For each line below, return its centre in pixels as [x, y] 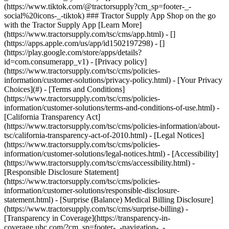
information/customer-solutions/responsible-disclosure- [92, 190]
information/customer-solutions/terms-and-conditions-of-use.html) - [112, 108]
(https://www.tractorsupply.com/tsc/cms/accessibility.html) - [99, 163]
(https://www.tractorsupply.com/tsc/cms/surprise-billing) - [96, 209]
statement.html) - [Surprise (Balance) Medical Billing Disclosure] [109, 200]
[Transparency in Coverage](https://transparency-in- [87, 218]
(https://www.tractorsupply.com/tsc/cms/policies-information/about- [112, 126]
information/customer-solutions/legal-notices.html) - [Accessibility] [111, 154]
